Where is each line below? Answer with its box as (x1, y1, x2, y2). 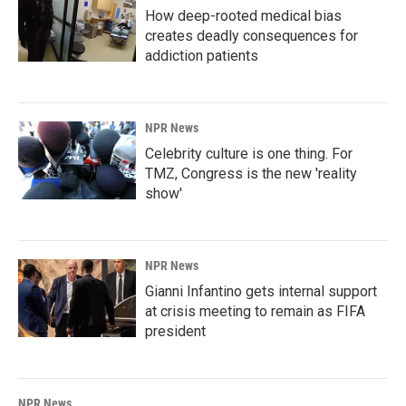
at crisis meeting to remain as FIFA (145, 302, 365, 320)
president (145, 322, 206, 340)
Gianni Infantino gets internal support (145, 282, 377, 300)
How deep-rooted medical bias (145, 6, 342, 24)
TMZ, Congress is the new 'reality (145, 164, 357, 182)
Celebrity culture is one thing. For (145, 144, 353, 162)
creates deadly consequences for (145, 26, 358, 44)
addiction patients (145, 46, 258, 64)
